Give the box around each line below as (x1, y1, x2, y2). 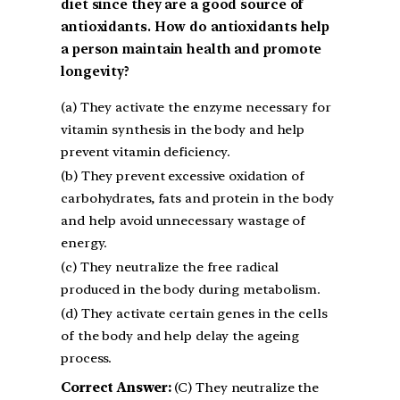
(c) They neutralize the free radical (61, 259, 279, 276)
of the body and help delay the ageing (61, 328, 300, 345)
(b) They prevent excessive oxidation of (61, 168, 305, 185)
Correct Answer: (61, 379, 171, 396)
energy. (61, 235, 108, 252)
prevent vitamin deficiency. (61, 144, 231, 161)
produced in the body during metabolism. (61, 281, 321, 298)
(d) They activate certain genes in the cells (61, 305, 328, 322)
